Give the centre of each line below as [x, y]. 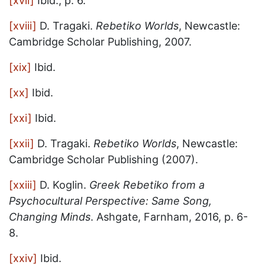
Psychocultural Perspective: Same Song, [110, 201]
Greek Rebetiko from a [147, 185]
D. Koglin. [63, 185]
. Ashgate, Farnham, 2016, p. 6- [169, 217]
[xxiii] [23, 185]
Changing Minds [50, 217]
